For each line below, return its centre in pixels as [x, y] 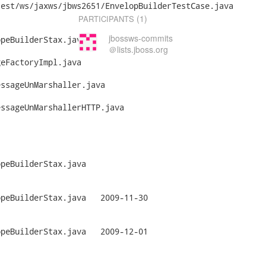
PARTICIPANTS [107, 19]
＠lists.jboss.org [138, 49]
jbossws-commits [140, 38]
